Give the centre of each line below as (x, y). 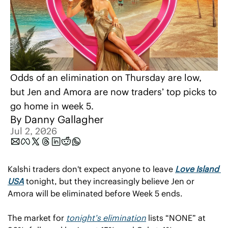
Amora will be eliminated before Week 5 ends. (95, 193)
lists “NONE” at (176, 218)
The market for (37, 218)
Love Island (197, 169)
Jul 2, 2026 (34, 131)
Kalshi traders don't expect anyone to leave (91, 169)
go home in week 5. (53, 106)
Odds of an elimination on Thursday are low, (106, 77)
